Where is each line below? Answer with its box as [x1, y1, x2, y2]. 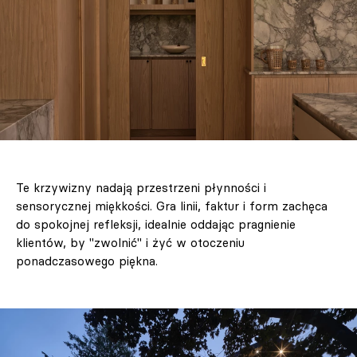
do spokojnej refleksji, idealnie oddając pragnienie [16, 216, 296, 232]
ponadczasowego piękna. [16, 253, 158, 269]
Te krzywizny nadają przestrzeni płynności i [16, 179, 266, 195]
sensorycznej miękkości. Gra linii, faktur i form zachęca [16, 198, 328, 214]
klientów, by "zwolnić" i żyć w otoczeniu [16, 234, 245, 250]
